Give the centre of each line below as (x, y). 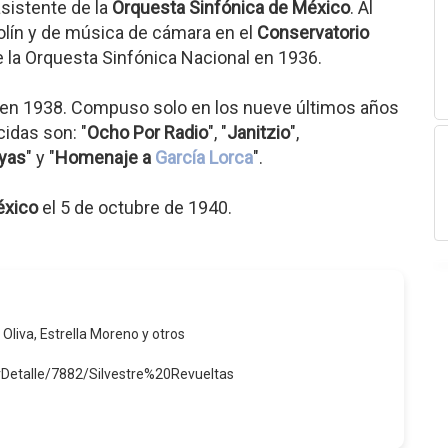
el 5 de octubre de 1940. (135, 207)
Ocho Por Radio (147, 132)
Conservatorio (313, 32)
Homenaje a (105, 157)
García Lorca (204, 157)
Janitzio (258, 132)
